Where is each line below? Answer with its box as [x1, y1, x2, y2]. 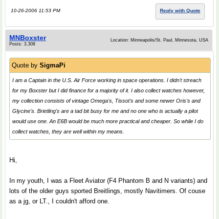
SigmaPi [40, 62, 66, 69]
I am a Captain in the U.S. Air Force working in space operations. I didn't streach [12, 77, 201, 83]
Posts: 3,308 [9, 42, 35, 46]
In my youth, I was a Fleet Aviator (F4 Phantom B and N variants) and [9, 177, 207, 184]
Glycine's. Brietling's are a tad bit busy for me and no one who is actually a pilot [12, 108, 198, 114]
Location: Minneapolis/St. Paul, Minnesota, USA [110, 38, 208, 43]
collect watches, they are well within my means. [12, 129, 124, 134]
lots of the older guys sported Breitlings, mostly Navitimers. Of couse [9, 187, 205, 195]
